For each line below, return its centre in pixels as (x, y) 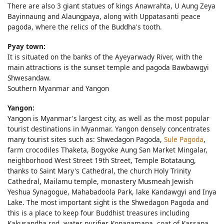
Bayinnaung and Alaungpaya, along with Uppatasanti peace (104, 16)
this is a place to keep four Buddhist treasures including (98, 212)
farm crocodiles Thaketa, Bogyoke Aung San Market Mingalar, (107, 149)
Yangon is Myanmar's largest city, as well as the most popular (108, 118)
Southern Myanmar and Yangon (58, 88)
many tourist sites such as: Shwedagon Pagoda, (86, 139)
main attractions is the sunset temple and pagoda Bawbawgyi (108, 67)
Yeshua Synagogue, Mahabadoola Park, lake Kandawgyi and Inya (112, 191)
